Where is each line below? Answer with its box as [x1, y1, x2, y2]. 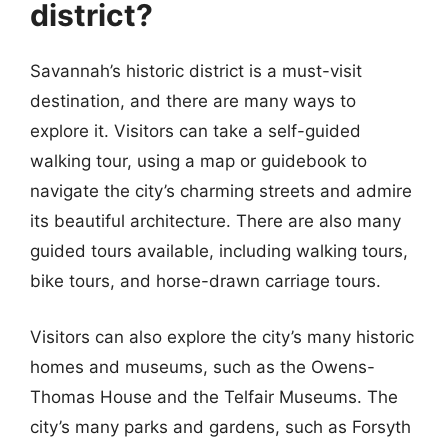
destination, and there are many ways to [30, 91, 356, 111]
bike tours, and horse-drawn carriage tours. [30, 271, 381, 291]
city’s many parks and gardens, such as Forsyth [30, 416, 411, 437]
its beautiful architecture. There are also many [30, 211, 401, 231]
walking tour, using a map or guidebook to [30, 151, 367, 171]
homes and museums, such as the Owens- [30, 356, 375, 377]
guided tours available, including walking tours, [30, 241, 408, 261]
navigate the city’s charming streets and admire [30, 181, 412, 201]
